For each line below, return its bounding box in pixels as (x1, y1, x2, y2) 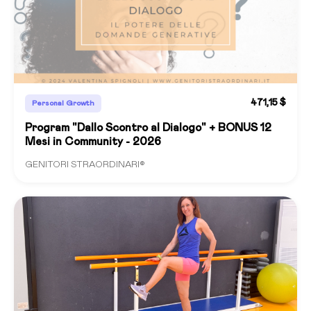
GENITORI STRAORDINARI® (25, 160, 145, 169)
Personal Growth (32, 99, 94, 107)
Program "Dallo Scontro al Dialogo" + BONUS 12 (25, 121, 271, 133)
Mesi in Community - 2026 (25, 135, 161, 147)
